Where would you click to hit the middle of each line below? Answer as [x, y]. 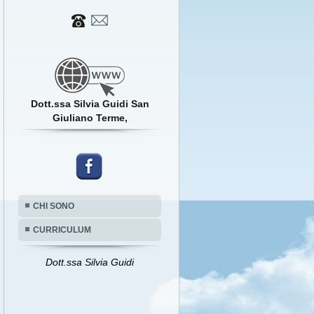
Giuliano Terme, [90, 118]
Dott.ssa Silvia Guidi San [90, 104]
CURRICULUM [62, 230]
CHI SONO [54, 206]
